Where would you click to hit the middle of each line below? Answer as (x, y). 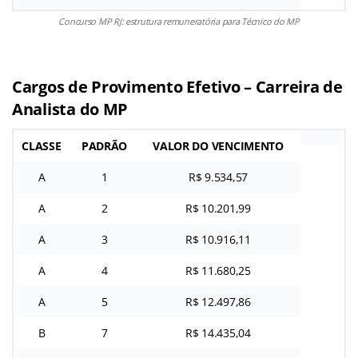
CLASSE (42, 145)
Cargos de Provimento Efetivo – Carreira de (177, 86)
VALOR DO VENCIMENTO (218, 145)
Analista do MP (70, 109)
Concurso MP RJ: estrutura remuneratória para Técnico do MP (179, 21)
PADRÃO (104, 145)
